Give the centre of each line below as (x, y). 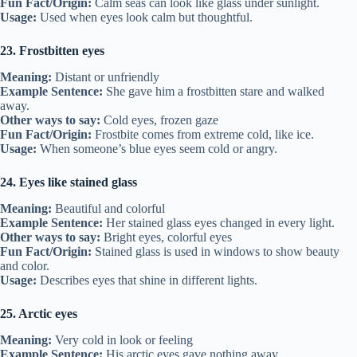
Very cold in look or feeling (122, 339)
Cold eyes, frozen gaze (159, 120)
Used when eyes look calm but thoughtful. (145, 18)
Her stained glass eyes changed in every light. (219, 222)
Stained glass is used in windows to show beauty (216, 251)
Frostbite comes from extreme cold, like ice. (203, 135)
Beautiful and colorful (108, 208)
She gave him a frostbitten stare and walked (214, 92)
